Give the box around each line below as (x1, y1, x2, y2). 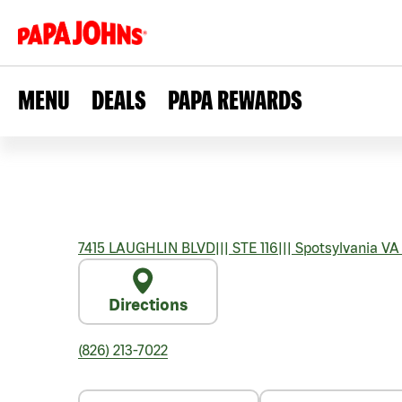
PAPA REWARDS (168, 84, 302, 115)
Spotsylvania (292, 240, 378, 256)
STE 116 (229, 240, 278, 256)
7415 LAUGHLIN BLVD (78, 240, 215, 256)
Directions (109, 295, 188, 314)
